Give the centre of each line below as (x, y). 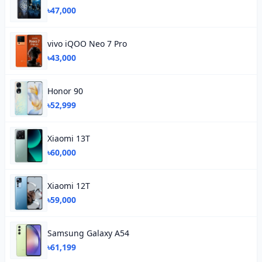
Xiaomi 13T (69, 138)
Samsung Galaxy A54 (88, 233)
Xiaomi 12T (69, 186)
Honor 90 (65, 91)
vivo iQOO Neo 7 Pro (87, 44)
